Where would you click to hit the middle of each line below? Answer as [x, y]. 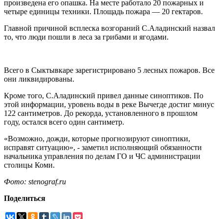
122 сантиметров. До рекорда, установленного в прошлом [101, 113]
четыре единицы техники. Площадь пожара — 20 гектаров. [103, 12]
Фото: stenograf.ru [35, 182]
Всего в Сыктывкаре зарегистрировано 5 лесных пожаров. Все [109, 70]
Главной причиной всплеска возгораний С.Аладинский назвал [109, 28]
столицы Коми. [29, 165]
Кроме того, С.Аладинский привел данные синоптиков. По [104, 96]
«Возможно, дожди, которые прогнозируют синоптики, [97, 139]
